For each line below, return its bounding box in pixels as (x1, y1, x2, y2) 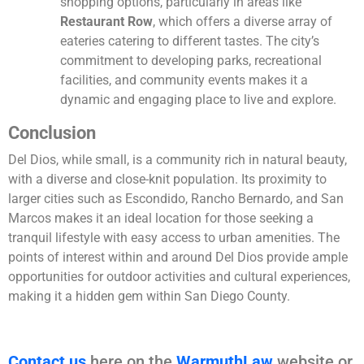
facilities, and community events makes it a (60, 72, 308, 89)
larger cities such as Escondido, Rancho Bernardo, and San (8, 191, 344, 207)
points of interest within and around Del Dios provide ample (8, 249, 348, 266)
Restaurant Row (60, 14, 153, 30)
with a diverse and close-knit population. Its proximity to (8, 171, 327, 188)
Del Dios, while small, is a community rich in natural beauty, (8, 152, 347, 168)
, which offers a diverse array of (153, 14, 332, 30)
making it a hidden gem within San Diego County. (8, 288, 290, 305)
